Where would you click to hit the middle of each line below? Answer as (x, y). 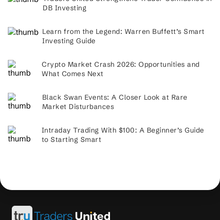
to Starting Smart (71, 139)
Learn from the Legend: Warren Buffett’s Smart (124, 31)
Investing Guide (69, 41)
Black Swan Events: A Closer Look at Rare (115, 97)
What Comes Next (73, 74)
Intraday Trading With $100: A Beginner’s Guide (123, 130)
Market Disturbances (78, 107)
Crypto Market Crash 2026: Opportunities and (121, 64)
